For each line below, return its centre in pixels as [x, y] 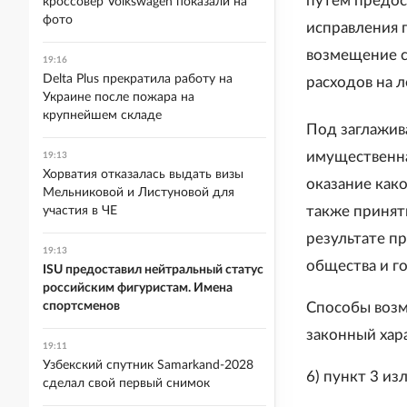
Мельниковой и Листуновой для [139, 193]
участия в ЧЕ [80, 211]
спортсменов [81, 306]
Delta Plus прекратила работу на [138, 79]
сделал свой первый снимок [126, 383]
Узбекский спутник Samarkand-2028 [148, 365]
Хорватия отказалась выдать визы [143, 174]
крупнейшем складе [102, 115]
